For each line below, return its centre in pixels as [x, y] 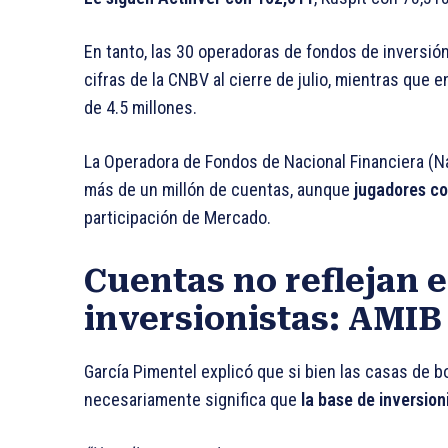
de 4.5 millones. [140, 108]
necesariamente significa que [190, 400]
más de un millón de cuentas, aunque [219, 190]
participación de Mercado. [177, 218]
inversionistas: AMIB [263, 319]
